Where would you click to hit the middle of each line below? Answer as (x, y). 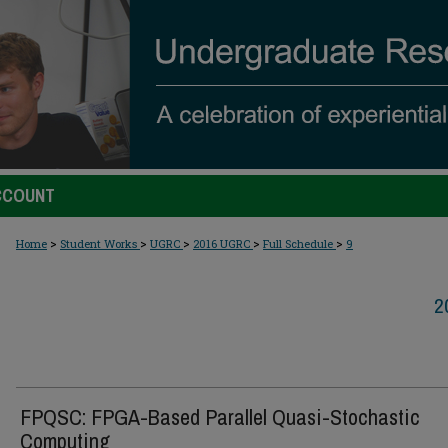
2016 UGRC (223, 243)
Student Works (100, 243)
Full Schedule (299, 243)
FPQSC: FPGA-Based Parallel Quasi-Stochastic (220, 417)
